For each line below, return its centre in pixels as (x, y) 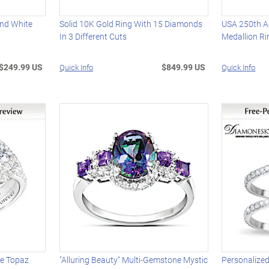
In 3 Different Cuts (93, 37)
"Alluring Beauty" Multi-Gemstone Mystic (133, 260)
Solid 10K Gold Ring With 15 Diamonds (131, 24)
